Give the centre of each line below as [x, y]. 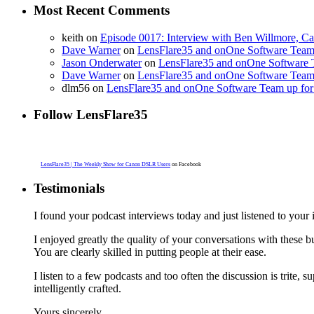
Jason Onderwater [102, 62]
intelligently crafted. [77, 288]
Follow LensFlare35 [91, 115]
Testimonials [69, 188]
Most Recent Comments [102, 10]
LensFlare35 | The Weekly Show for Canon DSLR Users [105, 165]
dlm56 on [84, 88]
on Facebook [186, 165]
